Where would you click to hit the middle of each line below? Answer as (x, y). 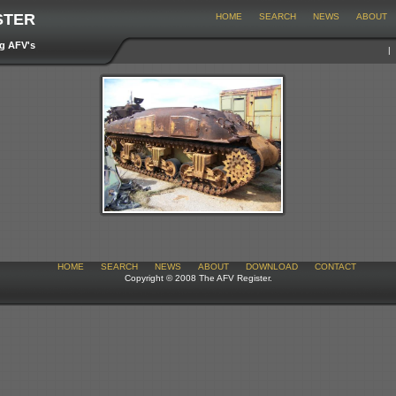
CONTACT (335, 267)
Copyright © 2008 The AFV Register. (198, 278)
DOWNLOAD (271, 267)
